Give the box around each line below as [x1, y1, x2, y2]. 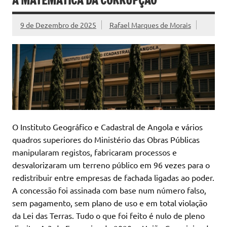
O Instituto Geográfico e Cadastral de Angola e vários [12, 122, 203, 132]
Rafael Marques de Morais [109, 20, 191, 29]
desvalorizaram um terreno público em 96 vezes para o [12, 160, 210, 170]
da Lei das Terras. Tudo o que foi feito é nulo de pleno [12, 210, 205, 221]
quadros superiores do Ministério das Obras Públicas [12, 134, 200, 145]
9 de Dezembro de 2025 [20, 20, 96, 29]
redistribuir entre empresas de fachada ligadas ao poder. [12, 172, 214, 183]
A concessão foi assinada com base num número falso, [12, 185, 206, 196]
